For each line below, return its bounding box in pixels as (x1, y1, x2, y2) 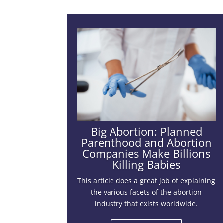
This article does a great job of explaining (77, 176, 216, 186)
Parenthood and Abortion (81, 135, 212, 150)
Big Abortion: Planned (90, 124, 202, 139)
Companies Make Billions (82, 146, 211, 161)
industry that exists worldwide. (95, 199, 198, 209)
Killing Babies (112, 157, 180, 172)
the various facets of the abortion (91, 187, 202, 197)
